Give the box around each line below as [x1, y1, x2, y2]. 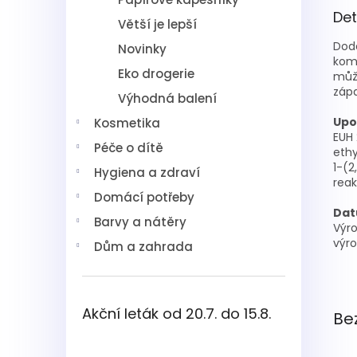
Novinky [118, 41, 167, 57]
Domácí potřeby [94, 189, 194, 206]
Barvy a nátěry [94, 214, 186, 230]
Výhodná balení [118, 90, 217, 107]
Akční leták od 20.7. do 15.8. [82, 304, 271, 324]
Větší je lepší [118, 16, 197, 33]
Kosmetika [94, 115, 160, 131]
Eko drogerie [118, 65, 194, 82]
